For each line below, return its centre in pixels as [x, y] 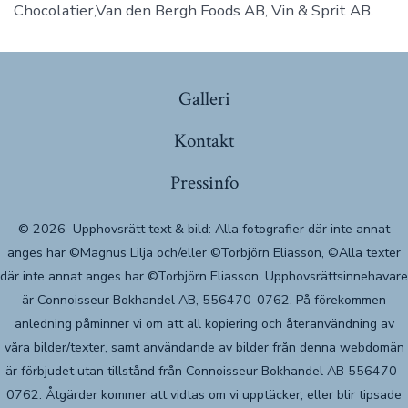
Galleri [204, 99]
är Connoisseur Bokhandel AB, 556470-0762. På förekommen [204, 301]
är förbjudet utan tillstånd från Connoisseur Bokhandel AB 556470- [204, 372]
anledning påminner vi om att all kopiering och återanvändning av [204, 324]
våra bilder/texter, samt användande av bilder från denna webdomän [204, 348]
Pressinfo [204, 183]
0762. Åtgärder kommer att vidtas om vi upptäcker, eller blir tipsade [204, 395]
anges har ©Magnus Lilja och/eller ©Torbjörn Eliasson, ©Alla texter [204, 253]
